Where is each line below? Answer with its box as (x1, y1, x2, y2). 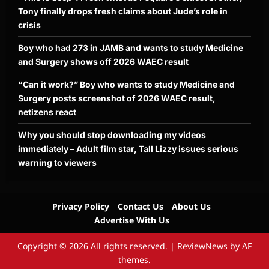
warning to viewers (18, 157, 97, 168)
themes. (118, 254, 151, 266)
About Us (172, 201, 211, 213)
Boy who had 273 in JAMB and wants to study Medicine (18, 43, 243, 53)
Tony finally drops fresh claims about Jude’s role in (18, 6, 228, 17)
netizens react (18, 107, 76, 118)
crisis (18, 20, 41, 31)
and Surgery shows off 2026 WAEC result (18, 56, 189, 67)
